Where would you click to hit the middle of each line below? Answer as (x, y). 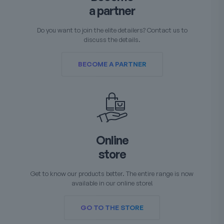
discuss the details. (112, 39)
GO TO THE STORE (112, 207)
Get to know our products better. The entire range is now (112, 173)
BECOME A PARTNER (112, 64)
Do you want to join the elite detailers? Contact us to (112, 30)
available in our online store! (112, 183)
